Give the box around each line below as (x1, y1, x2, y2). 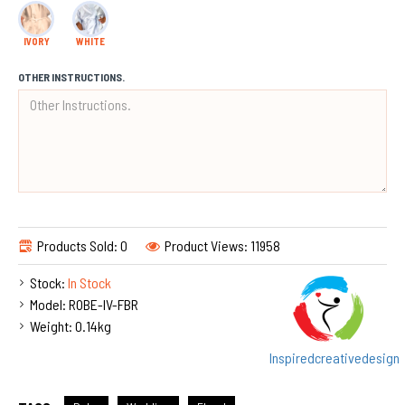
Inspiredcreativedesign (269, 349, 400, 367)
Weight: (30, 317, 72, 335)
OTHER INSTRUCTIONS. (18, 71, 125, 84)
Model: (30, 296, 66, 314)
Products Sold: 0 (37, 237, 127, 255)
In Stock (68, 274, 111, 292)
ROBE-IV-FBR (69, 296, 138, 314)
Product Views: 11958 (165, 237, 280, 255)
